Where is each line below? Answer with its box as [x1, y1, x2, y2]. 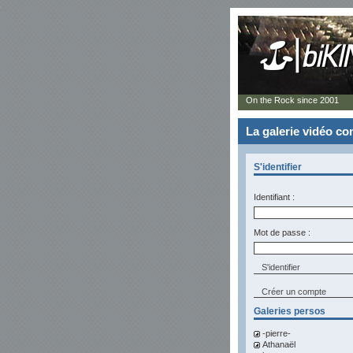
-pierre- [262, 329, 291, 338]
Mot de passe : [254, 228, 310, 237]
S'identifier [254, 162, 302, 173]
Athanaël [262, 340, 295, 349]
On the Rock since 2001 [246, 95, 339, 105]
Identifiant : [254, 192, 295, 202]
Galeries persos [254, 306, 325, 317]
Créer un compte [262, 287, 326, 296]
